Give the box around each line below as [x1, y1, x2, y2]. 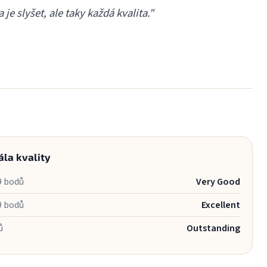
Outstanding [186, 221, 240, 235]
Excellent [201, 198, 240, 212]
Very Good [195, 175, 240, 188]
